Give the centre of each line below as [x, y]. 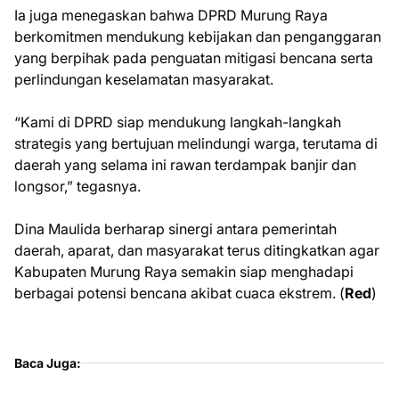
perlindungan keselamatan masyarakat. [144, 79]
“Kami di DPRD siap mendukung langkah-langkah [178, 122]
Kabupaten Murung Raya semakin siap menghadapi [184, 272]
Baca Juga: [48, 363]
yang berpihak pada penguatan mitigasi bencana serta [194, 58]
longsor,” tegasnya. [77, 186]
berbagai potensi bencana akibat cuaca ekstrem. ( [179, 293]
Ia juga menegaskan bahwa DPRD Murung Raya [171, 15]
